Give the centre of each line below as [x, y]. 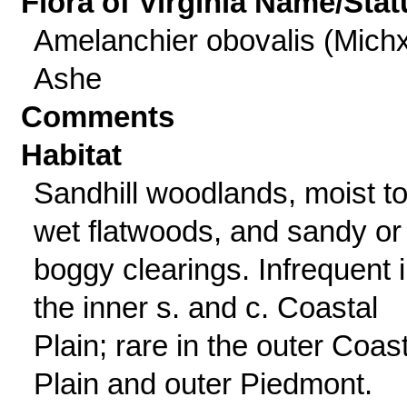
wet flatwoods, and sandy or [217, 231]
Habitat [72, 155]
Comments [98, 117]
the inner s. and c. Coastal [205, 308]
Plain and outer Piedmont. [203, 384]
